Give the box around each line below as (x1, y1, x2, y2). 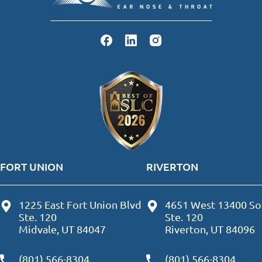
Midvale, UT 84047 (18, 223, 106, 235)
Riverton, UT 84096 (164, 223, 255, 235)
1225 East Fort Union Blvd (18, 198, 142, 211)
